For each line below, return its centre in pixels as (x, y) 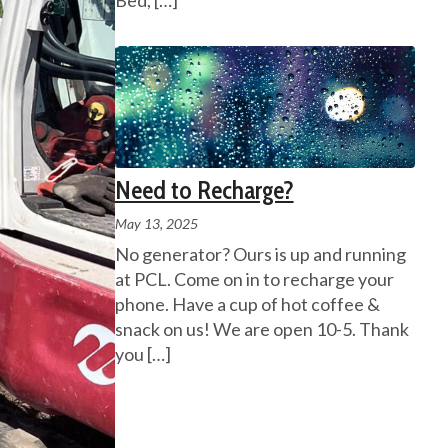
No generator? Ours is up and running (260, 253)
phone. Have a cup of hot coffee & (247, 303)
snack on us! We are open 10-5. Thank (261, 328)
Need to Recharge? (204, 189)
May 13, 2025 (156, 223)
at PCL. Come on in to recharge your (254, 278)
